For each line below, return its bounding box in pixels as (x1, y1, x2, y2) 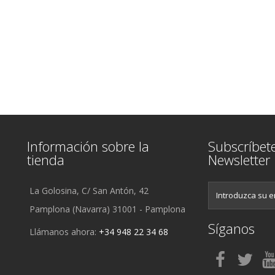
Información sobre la (27, 136, 149, 155)
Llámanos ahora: (29, 225, 99, 238)
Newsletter (208, 150, 270, 169)
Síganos (208, 219, 255, 238)
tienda (27, 150, 64, 169)
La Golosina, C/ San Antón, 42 (29, 184, 149, 196)
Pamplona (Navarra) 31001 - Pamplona (29, 203, 185, 215)
